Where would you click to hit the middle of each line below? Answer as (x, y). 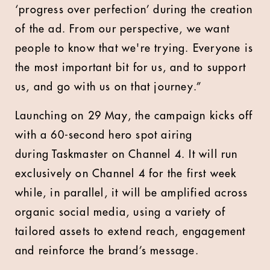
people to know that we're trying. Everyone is (134, 48)
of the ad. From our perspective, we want (123, 29)
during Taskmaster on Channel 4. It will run (127, 154)
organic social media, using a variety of (121, 212)
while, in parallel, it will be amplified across (132, 193)
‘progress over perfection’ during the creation (134, 9)
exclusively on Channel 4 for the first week (126, 173)
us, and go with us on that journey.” (109, 86)
